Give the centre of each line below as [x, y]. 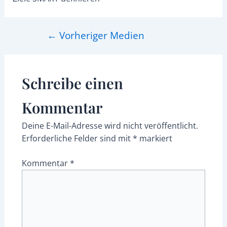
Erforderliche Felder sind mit [77, 138]
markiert [155, 138]
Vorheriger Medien [100, 35]
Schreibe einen [72, 83]
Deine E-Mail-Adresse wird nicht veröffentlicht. [110, 125]
